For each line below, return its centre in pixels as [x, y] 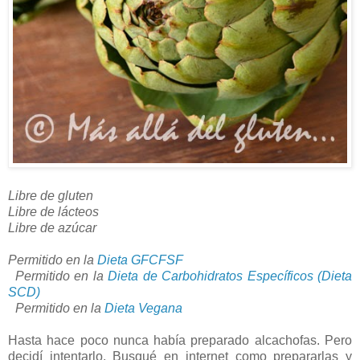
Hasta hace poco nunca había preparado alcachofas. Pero [180, 340]
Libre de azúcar [52, 227]
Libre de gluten [54, 195]
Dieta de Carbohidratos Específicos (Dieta [230, 276]
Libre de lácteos [57, 211]
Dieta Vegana [147, 308]
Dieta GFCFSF [140, 260]
